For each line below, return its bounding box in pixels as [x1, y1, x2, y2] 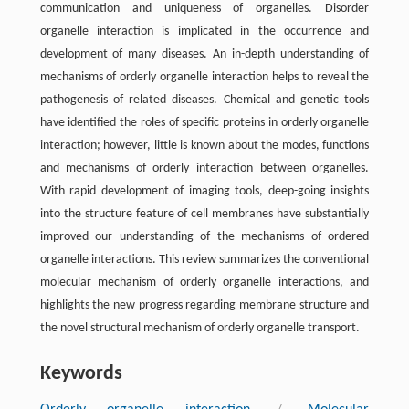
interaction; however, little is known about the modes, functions [39, 139, 370, 153]
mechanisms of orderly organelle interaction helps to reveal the [39, 70, 370, 85]
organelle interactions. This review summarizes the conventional [39, 253, 370, 267]
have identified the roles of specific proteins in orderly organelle [39, 116, 370, 131]
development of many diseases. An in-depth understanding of [39, 47, 370, 62]
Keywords [39, 363, 122, 385]
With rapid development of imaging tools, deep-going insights [39, 184, 370, 199]
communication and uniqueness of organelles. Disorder [39, 2, 370, 16]
